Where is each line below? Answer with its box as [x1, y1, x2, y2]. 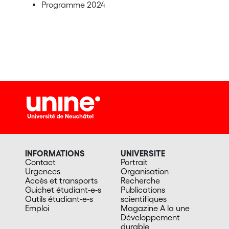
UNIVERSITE [121, 148, 165, 158]
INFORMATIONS [25, 148, 85, 158]
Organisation [121, 166, 169, 176]
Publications [121, 185, 165, 194]
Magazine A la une [121, 203, 190, 213]
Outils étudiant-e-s [25, 194, 93, 203]
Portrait [121, 157, 148, 167]
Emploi [25, 203, 49, 213]
